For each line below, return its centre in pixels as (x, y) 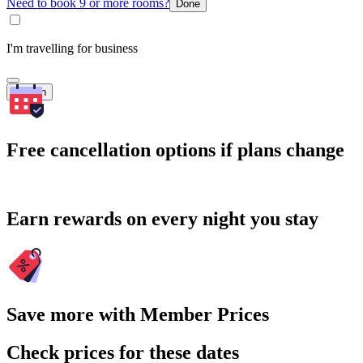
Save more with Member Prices (138, 315)
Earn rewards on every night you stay (162, 218)
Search (30, 92)
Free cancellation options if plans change (175, 149)
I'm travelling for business (72, 48)
